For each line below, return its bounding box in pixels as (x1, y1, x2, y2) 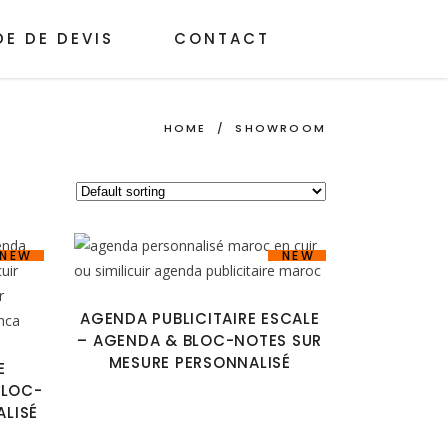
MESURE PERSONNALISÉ (108, 352, 291, 373)
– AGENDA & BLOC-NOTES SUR (77, 330, 323, 351)
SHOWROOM (235, 119, 326, 136)
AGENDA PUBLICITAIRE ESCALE (80, 308, 320, 329)
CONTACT (173, 28, 270, 49)
